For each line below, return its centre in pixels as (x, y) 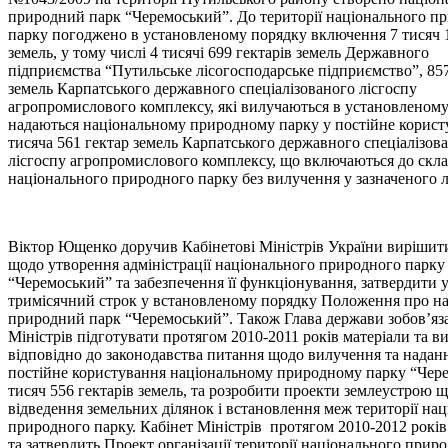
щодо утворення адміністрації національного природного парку (226, 264)
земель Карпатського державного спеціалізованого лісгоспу (212, 88)
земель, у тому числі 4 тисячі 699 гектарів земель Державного (218, 52)
